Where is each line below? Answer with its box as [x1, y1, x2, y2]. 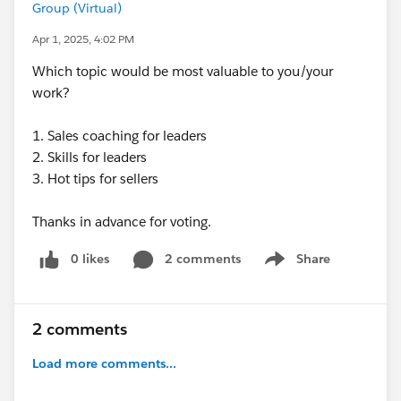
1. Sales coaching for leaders [32, 127, 210, 144]
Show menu [259, 260, 331, 277]
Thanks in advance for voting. [32, 213, 211, 230]
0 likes [71, 251, 109, 267]
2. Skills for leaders [32, 149, 150, 166]
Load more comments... [32, 354, 176, 371]
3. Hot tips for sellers [32, 170, 162, 187]
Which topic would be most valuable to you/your [32, 63, 333, 80]
